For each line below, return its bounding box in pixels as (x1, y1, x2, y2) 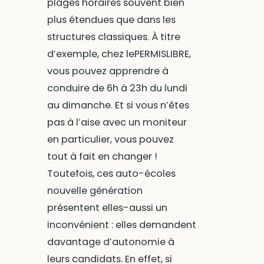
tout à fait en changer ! (47, 150, 157, 164)
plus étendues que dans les (47, 13, 176, 27)
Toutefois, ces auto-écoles (47, 167, 176, 181)
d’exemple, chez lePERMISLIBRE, (47, 47, 191, 61)
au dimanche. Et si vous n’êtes (47, 98, 189, 113)
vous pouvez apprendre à (47, 64, 169, 78)
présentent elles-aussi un (47, 201, 167, 215)
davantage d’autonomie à (47, 235, 174, 249)
